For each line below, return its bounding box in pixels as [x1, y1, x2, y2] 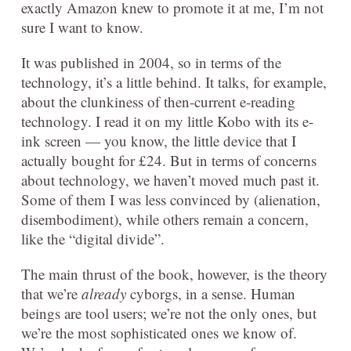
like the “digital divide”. [21, 229, 165, 249]
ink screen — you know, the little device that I [21, 131, 296, 151]
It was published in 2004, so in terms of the [21, 52, 281, 73]
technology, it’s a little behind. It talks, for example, [21, 72, 327, 92]
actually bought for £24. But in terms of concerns [21, 150, 317, 171]
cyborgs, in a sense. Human [126, 284, 295, 304]
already [81, 284, 126, 304]
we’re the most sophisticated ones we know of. [21, 323, 297, 343]
